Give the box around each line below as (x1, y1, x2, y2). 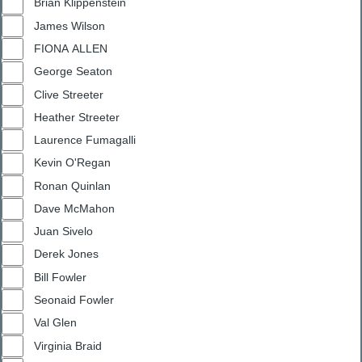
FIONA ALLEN (34, 41, 107, 55)
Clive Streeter (34, 87, 103, 101)
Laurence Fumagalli (34, 133, 136, 147)
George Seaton (34, 65, 112, 78)
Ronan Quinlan (34, 179, 111, 192)
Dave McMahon (34, 201, 115, 215)
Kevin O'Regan (65, 156, 111, 170)
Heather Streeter (78, 110, 120, 124)
